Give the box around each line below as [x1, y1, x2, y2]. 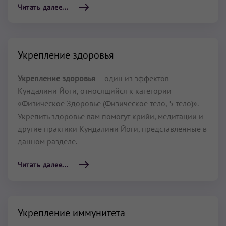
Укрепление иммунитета [18, 206, 125, 219]
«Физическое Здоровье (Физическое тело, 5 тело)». [18, 98, 198, 108]
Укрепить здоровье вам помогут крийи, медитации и [18, 111, 203, 121]
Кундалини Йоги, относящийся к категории [18, 86, 172, 96]
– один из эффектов [97, 73, 169, 83]
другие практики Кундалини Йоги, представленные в [18, 124, 207, 134]
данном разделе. [18, 136, 77, 146]
